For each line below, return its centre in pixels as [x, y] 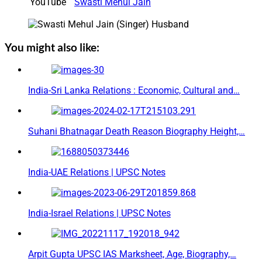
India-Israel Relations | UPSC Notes [99, 213]
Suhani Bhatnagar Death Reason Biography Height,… [137, 132]
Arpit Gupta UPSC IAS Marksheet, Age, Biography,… [132, 254]
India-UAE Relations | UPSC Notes [97, 173]
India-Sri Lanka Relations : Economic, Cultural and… [134, 91]
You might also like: [52, 47]
